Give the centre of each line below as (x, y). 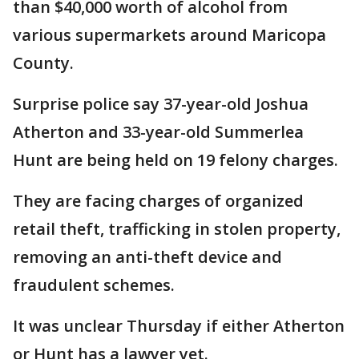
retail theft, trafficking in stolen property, (177, 229)
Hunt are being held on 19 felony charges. (175, 160)
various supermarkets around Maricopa (169, 35)
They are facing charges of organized (158, 201)
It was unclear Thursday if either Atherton (179, 326)
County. (43, 63)
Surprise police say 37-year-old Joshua (161, 104)
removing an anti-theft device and (147, 257)
